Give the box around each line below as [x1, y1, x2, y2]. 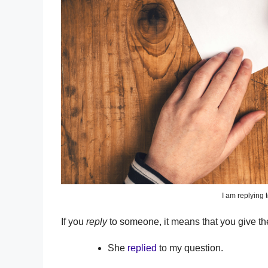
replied [127, 242, 157, 253]
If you [61, 216, 84, 227]
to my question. [157, 242, 223, 253]
